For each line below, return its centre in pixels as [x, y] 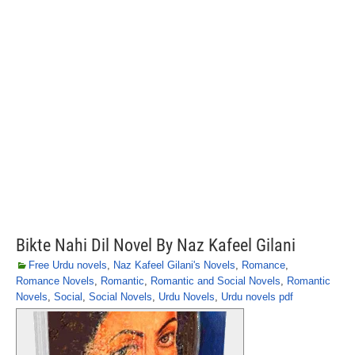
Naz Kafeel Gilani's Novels [174, 265]
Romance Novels [55, 281]
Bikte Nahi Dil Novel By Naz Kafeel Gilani [156, 245]
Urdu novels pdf [257, 297]
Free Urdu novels [68, 265]
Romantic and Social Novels [216, 281]
